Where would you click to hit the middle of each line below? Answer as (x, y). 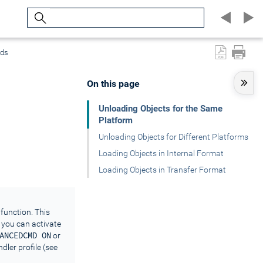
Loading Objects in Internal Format (161, 153)
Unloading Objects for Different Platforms (173, 137)
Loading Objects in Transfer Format (162, 170)
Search (41, 14)
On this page (113, 84)
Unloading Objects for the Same (161, 109)
